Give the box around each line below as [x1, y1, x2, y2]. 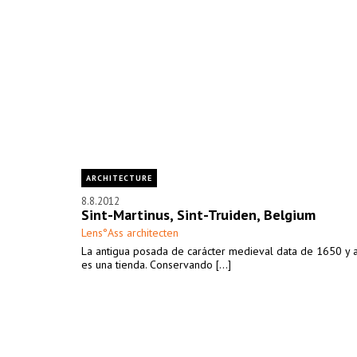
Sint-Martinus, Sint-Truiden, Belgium [81, 206, 316, 224]
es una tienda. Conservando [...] [81, 257, 231, 272]
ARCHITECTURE [86, 173, 152, 183]
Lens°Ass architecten [81, 226, 178, 240]
